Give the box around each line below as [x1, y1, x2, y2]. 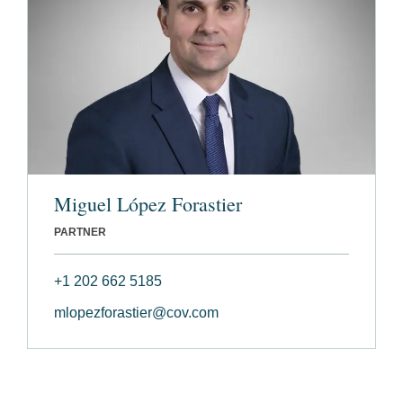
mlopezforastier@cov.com [54, 305, 219, 321]
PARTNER [54, 226, 106, 239]
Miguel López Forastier [54, 191, 242, 218]
